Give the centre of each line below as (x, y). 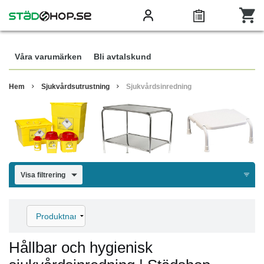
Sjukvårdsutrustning (75, 86)
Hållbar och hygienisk (81, 248)
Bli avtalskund (123, 57)
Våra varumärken (48, 57)
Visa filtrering (43, 175)
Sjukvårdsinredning (159, 86)
